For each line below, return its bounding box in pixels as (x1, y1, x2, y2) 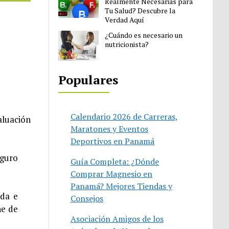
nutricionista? (105, 39, 149, 49)
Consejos (71, 192, 104, 204)
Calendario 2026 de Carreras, (71, 110, 178, 122)
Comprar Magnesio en (71, 168, 153, 179)
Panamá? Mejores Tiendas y (71, 180, 173, 192)
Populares (58, 71, 119, 88)
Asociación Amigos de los (71, 213, 164, 224)
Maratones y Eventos (71, 123, 149, 134)
